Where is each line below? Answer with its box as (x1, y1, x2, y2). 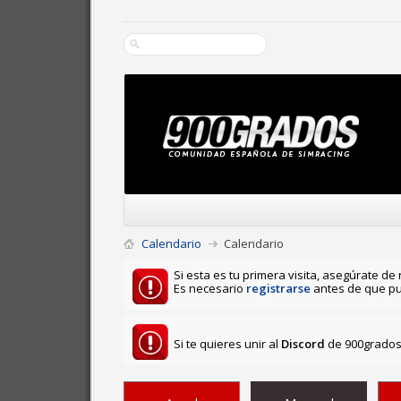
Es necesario (174, 280, 246, 296)
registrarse (246, 280, 311, 296)
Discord (281, 336, 325, 352)
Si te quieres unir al (174, 336, 281, 352)
